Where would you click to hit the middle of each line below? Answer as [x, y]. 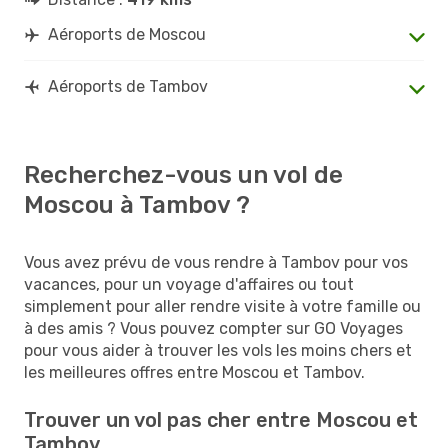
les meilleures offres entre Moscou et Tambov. [194, 372]
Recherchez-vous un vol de [183, 174]
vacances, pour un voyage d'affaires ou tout [189, 284]
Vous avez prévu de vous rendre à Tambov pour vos [216, 262]
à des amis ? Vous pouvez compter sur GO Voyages [213, 328]
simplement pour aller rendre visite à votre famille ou [222, 306]
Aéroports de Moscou [127, 34]
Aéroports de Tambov [128, 86]
